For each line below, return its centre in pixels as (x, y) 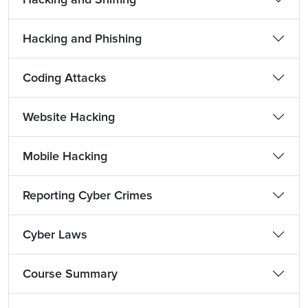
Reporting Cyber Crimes (88, 195)
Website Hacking (69, 117)
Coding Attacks (65, 78)
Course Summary (70, 274)
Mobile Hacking (65, 156)
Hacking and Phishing (82, 38)
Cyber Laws (55, 234)
